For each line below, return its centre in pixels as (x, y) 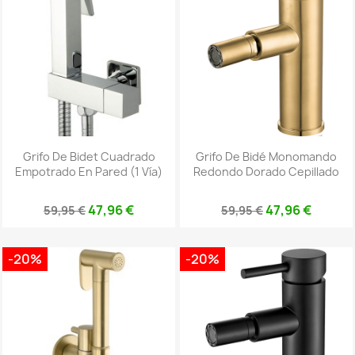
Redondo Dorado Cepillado (266, 171)
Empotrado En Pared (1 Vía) (89, 171)
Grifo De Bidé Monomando (266, 156)
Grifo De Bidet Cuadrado (89, 156)
